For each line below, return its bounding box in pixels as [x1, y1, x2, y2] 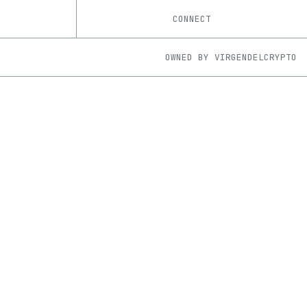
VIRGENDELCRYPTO [214, 51, 297, 63]
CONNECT [173, 13, 211, 25]
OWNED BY [165, 51, 209, 63]
